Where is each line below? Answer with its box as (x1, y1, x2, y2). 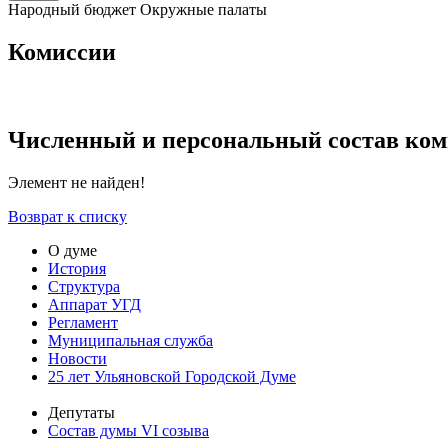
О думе (48, 241, 97, 259)
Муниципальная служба (48, 331, 213, 349)
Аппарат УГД (48, 295, 141, 313)
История (48, 259, 106, 277)
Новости (48, 349, 107, 367)
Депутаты (48, 403, 115, 421)
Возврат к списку (8, 207, 127, 225)
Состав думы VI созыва (48, 421, 209, 439)
